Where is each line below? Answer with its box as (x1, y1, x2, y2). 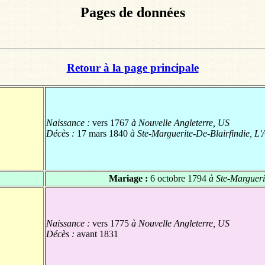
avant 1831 (77, 229, 118, 240)
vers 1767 (92, 118, 129, 128)
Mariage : (109, 173, 150, 184)
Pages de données (80, 5, 185, 20)
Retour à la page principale (66, 61, 199, 74)
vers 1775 (92, 218, 129, 229)
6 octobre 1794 (150, 173, 206, 184)
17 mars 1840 (77, 128, 128, 139)
